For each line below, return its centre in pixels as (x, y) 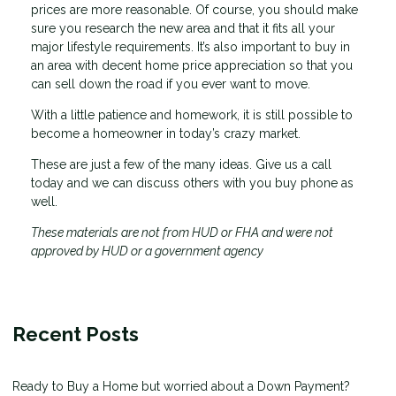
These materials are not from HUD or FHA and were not (182, 232)
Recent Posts (76, 334)
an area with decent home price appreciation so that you (192, 65)
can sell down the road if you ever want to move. (172, 84)
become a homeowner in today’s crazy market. (166, 133)
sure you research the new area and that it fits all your (183, 28)
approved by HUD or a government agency (147, 251)
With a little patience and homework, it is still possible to (192, 114)
